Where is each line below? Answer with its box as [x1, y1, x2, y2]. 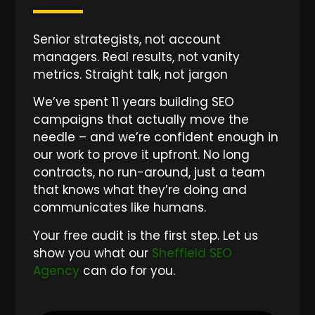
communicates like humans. [33, 199, 207, 217]
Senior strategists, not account [33, 31, 221, 49]
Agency [33, 262, 80, 279]
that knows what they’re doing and [33, 181, 247, 199]
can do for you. [79, 262, 176, 279]
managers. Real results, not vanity [33, 49, 240, 66]
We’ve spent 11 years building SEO [33, 94, 235, 111]
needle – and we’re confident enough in [33, 129, 279, 146]
